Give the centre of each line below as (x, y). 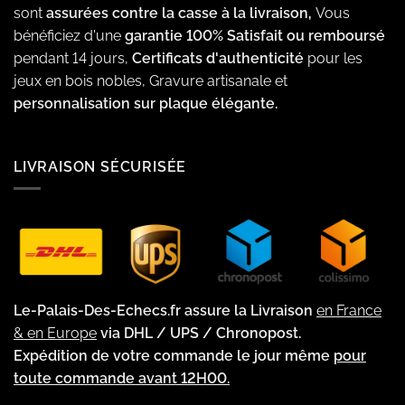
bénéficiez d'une (69, 35)
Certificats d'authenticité (218, 58)
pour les (333, 58)
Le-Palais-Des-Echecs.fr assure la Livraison (165, 310)
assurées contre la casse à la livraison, (181, 13)
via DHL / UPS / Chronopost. (199, 333)
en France (349, 310)
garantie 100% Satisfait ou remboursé (255, 35)
